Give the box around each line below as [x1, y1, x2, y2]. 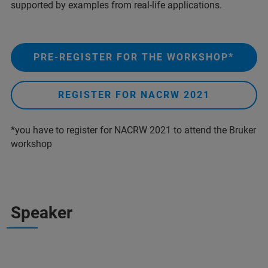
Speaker [11, 203, 72, 223]
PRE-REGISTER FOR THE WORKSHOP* [33, 51, 234, 63]
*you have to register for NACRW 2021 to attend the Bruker [11, 124, 256, 136]
